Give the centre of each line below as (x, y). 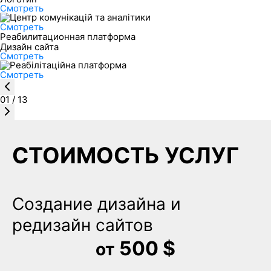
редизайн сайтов (82, 225)
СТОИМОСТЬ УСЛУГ (125, 155)
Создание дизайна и (96, 204)
